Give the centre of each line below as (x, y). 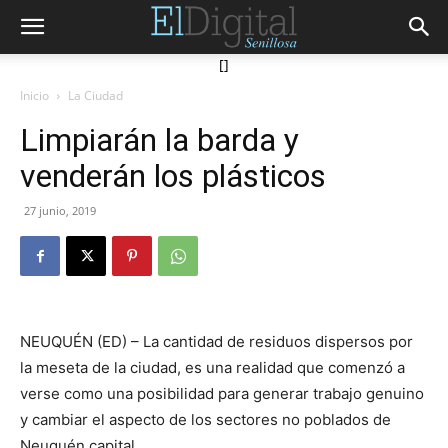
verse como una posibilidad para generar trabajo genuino (222, 393)
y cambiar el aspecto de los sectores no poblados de (205, 419)
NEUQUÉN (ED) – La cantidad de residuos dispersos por (216, 341)
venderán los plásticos (173, 176)
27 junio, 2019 (60, 210)
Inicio (34, 95)
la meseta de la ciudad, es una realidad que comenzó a (212, 367)
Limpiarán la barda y (159, 140)
